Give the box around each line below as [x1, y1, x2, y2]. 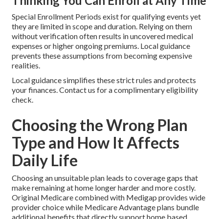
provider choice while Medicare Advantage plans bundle [12, 202, 199, 212]
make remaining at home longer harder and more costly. [12, 183, 196, 193]
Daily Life [12, 151, 78, 170]
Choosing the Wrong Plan [12, 115, 188, 135]
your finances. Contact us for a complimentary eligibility [12, 85, 198, 95]
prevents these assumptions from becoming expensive [12, 51, 192, 61]
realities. [12, 61, 40, 70]
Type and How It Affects [12, 133, 179, 153]
